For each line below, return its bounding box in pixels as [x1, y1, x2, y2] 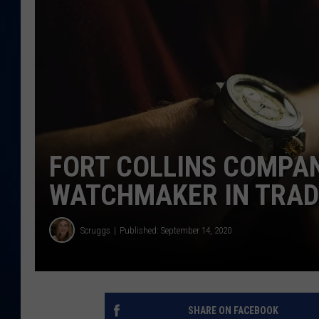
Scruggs [80, 224, 110, 236]
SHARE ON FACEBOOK [187, 305, 278, 317]
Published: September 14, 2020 [120, 224, 231, 236]
